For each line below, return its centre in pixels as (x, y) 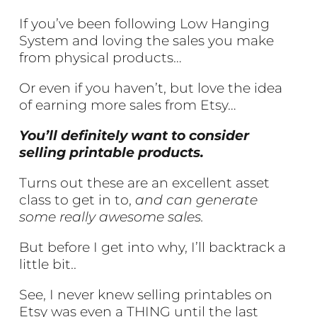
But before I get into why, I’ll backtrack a (153, 247)
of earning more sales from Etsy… (128, 105)
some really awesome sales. (112, 217)
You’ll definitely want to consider (134, 135)
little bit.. (48, 264)
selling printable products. (112, 152)
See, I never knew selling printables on (146, 294)
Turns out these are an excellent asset (145, 183)
